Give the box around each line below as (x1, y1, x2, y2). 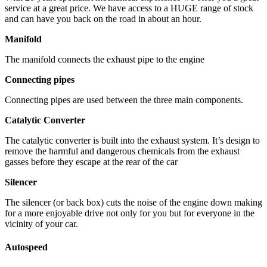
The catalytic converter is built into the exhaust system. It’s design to (5, 135, 260, 145)
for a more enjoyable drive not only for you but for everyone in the (5, 207, 254, 218)
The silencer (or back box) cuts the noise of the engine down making (5, 197, 262, 207)
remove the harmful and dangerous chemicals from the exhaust (5, 145, 240, 156)
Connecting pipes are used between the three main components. (5, 94, 243, 105)
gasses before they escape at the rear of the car (5, 156, 178, 167)
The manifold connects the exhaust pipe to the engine (5, 54, 204, 64)
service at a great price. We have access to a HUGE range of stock (5, 2, 253, 13)
